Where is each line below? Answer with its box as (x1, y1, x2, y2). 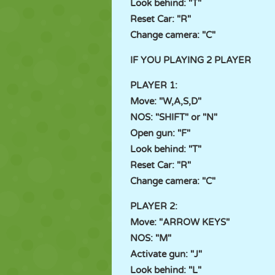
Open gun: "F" (130, 128, 190, 139)
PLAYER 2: (130, 201, 180, 212)
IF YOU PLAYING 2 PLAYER (130, 55, 251, 66)
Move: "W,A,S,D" (130, 96, 201, 107)
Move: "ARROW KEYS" (130, 217, 230, 228)
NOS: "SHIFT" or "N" (130, 112, 217, 123)
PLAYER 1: (130, 80, 180, 91)
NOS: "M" (130, 233, 171, 244)
